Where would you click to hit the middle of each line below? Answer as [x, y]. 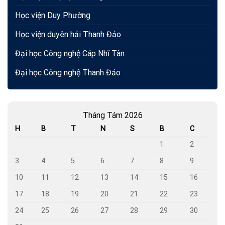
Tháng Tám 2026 [113, 116]
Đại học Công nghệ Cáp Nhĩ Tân [70, 54]
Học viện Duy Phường [53, 16]
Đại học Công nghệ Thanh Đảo [68, 73]
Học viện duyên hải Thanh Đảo [68, 35]
